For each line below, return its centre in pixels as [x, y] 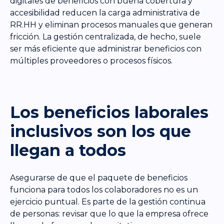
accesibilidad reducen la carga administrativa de [105, 12]
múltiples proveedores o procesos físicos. [91, 60]
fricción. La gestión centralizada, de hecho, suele [105, 36]
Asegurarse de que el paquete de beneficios [99, 177]
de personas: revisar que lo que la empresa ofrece [109, 213]
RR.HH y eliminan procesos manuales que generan [111, 24]
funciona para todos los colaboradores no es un [104, 189]
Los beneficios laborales [109, 112]
